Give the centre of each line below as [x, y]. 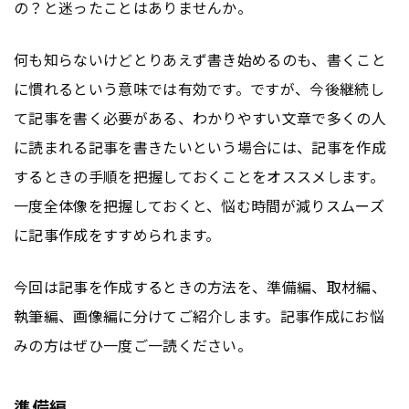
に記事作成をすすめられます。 [117, 234]
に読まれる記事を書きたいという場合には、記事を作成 [200, 147]
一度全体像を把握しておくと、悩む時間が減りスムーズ [199, 205]
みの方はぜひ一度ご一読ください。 [133, 345]
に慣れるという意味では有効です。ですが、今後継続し [199, 88]
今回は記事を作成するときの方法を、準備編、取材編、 [200, 286]
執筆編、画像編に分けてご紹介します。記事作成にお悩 [199, 315]
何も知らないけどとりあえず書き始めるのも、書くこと [200, 59]
